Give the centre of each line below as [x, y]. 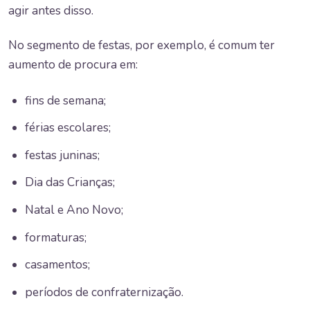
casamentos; [57, 265]
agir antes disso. [51, 10]
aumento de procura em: [73, 65]
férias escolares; [68, 128]
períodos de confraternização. [104, 292]
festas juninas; [62, 155]
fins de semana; [65, 100]
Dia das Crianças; [70, 183]
